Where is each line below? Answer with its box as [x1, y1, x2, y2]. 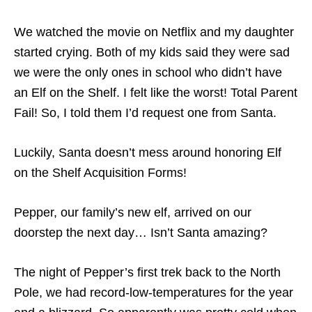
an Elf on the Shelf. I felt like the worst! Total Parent [14, 85, 297, 100]
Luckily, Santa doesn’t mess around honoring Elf [14, 145, 281, 159]
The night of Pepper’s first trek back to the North [14, 265, 281, 279]
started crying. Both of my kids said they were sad [14, 45, 290, 59]
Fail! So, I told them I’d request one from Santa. [14, 105, 276, 120]
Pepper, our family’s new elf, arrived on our [14, 205, 251, 219]
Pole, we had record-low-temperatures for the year [14, 285, 293, 299]
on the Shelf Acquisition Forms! [14, 165, 187, 180]
